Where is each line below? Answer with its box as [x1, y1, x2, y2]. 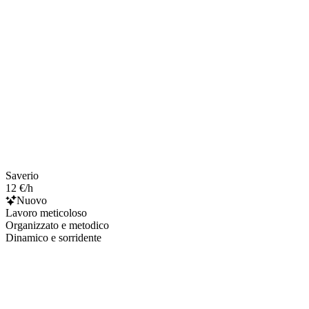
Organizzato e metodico [6, 219, 109, 231]
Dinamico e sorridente [6, 231, 101, 243]
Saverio [6, 169, 39, 181]
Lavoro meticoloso [6, 206, 87, 219]
